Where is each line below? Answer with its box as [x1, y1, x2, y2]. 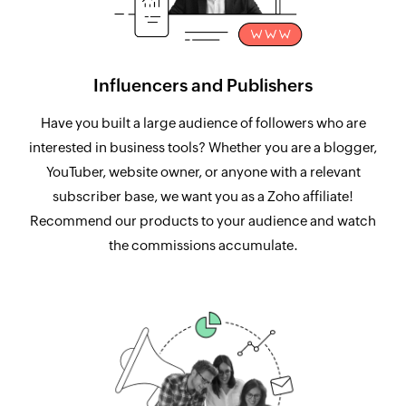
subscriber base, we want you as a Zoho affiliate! [53, 188, 353, 204]
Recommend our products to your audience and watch [30, 212, 376, 228]
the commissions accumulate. [108, 237, 298, 253]
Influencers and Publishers [93, 74, 313, 95]
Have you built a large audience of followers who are [40, 114, 366, 130]
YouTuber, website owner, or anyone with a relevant [45, 163, 361, 179]
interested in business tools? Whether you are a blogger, [29, 139, 377, 155]
